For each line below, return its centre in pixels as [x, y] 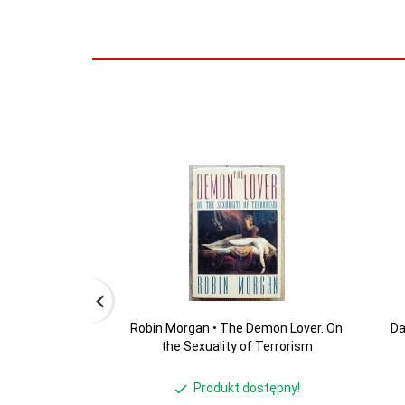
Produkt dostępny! [247, 388]
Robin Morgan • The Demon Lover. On [236, 328]
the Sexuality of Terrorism [236, 346]
